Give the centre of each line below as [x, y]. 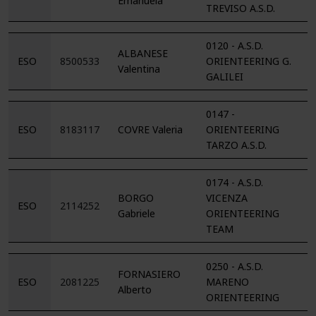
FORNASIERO [149, 274]
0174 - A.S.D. [235, 182]
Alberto [135, 290]
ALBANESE [143, 53]
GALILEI [225, 77]
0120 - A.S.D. [235, 45]
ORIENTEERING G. [249, 61]
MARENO [227, 282]
